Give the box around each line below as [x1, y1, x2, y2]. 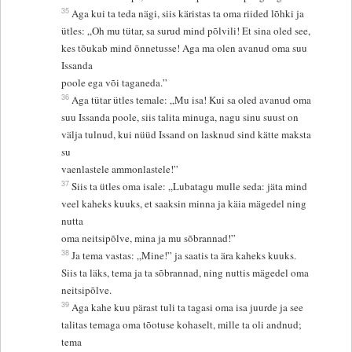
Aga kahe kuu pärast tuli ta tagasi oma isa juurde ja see [71, 299, 307, 314]
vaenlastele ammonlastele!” [61, 161, 179, 176]
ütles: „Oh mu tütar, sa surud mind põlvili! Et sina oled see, [61, 23, 314, 38]
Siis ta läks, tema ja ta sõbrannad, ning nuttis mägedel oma [61, 265, 313, 280]
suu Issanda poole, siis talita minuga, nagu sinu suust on [61, 109, 302, 124]
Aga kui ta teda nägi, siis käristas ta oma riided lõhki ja [71, 5, 308, 20]
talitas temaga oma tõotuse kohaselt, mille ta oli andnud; [61, 317, 302, 332]
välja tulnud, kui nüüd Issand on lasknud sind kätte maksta [61, 126, 312, 141]
